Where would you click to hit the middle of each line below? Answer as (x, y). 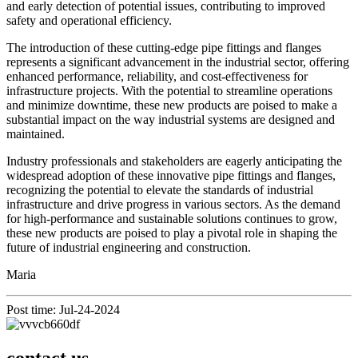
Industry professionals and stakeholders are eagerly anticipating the (174, 161)
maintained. (36, 133)
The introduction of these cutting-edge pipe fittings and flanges (164, 47)
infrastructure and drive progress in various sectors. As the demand (173, 204)
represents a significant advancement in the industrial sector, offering (178, 62)
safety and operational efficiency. (89, 20)
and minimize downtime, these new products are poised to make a (172, 105)
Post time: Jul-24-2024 (63, 309)
